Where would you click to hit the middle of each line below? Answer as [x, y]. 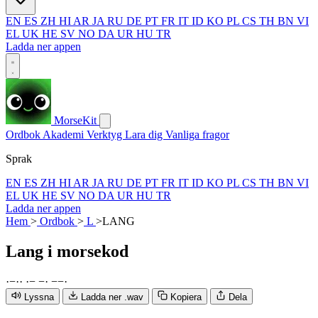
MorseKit [75, 120]
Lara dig [145, 135]
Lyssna [39, 297]
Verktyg [106, 135]
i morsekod [88, 251]
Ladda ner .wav [112, 297]
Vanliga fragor [197, 135]
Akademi [65, 135]
